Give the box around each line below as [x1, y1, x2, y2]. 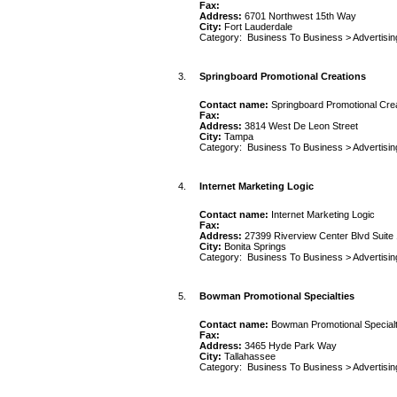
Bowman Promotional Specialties [199, 291, 354, 301]
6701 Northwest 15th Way [245, 11, 356, 21]
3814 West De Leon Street [245, 121, 358, 131]
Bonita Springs [224, 241, 286, 252]
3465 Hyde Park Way [245, 340, 337, 351]
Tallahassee [224, 351, 276, 362]
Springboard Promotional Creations [199, 71, 366, 82]
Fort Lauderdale [224, 21, 292, 32]
